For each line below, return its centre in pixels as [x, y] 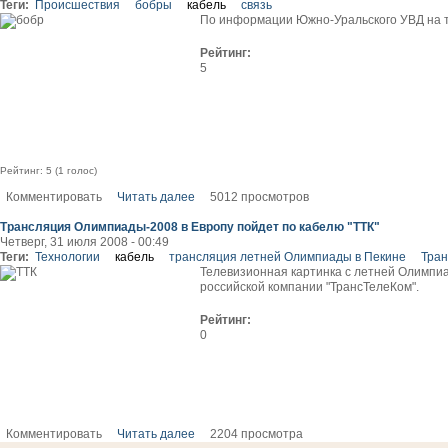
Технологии [67, 257]
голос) [80, 170]
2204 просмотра [256, 434]
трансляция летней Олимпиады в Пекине [287, 257]
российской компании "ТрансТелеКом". [309, 287]
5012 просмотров [259, 197]
